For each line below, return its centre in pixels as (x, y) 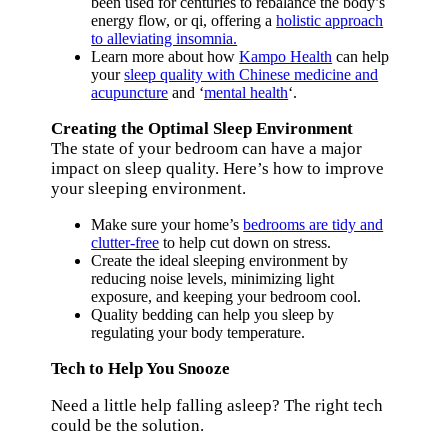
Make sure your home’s (167, 225)
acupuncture (130, 93)
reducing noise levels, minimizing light (213, 279)
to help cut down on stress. (245, 243)
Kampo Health (286, 57)
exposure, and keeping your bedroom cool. (226, 297)
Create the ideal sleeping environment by (220, 261)
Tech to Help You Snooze (141, 369)
